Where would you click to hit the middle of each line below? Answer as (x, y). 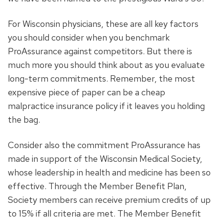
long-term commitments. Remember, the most (101, 78)
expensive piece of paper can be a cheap (87, 92)
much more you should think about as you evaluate (106, 65)
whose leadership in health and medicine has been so (109, 172)
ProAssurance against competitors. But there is (100, 51)
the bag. (24, 119)
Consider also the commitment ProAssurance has (104, 145)
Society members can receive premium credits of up (109, 199)
